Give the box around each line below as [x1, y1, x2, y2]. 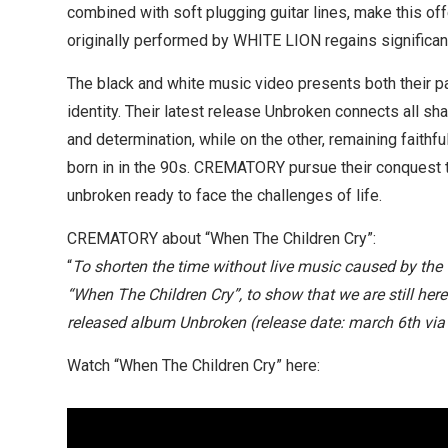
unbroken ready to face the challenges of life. [67, 186, 382, 206]
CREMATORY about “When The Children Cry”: [67, 229, 376, 249]
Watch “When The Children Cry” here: [67, 356, 320, 376]
